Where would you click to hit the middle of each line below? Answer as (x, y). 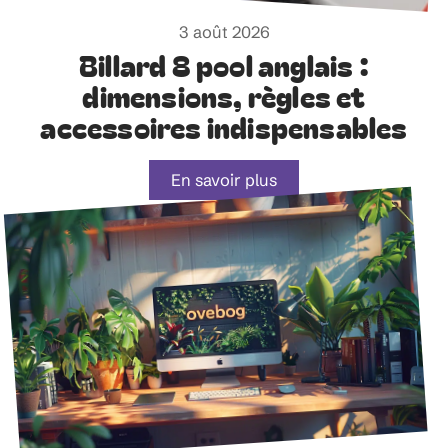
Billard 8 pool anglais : (224, 64)
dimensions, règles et (224, 95)
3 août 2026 (224, 31)
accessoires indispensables (224, 126)
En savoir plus (224, 179)
